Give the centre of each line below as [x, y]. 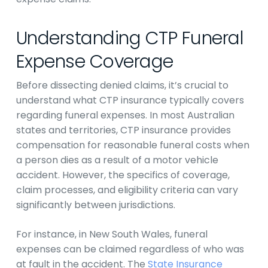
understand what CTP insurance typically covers [130, 100]
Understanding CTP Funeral [130, 38]
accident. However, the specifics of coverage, [123, 175]
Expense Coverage [95, 62]
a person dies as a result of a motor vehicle [117, 160]
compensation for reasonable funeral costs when [133, 145]
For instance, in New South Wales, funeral [112, 234]
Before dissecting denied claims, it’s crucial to [122, 85]
